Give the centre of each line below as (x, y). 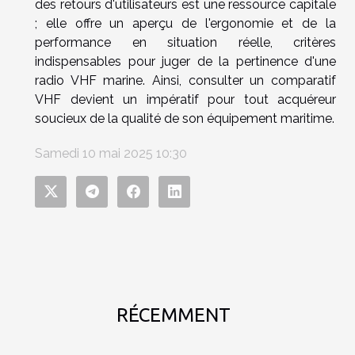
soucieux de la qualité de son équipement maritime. (185, 118)
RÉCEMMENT (174, 315)
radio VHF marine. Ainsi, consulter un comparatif (185, 80)
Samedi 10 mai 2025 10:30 (111, 153)
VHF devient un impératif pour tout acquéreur (185, 99)
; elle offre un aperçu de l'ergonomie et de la (185, 23)
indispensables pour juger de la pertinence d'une (185, 61)
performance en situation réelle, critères (185, 42)
